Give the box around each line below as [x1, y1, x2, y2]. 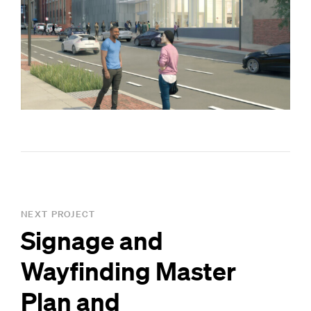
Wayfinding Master [21, 255, 236, 286]
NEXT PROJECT [21, 208, 96, 220]
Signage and [21, 224, 163, 255]
